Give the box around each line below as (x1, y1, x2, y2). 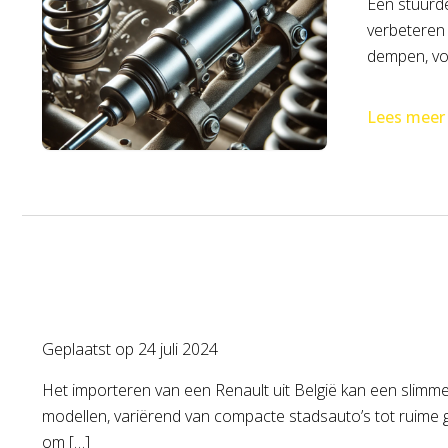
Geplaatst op (42, 338, 138, 360)
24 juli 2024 (138, 338, 218, 360)
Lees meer (367, 106, 445, 128)
